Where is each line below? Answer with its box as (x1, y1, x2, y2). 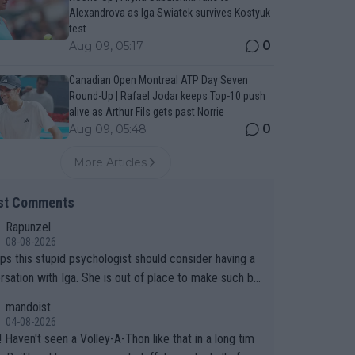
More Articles (74, 155, 147, 170)
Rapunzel (5, 219, 51, 235)
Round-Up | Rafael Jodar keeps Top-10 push (68, 90, 265, 102)
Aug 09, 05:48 (68, 122, 147, 136)
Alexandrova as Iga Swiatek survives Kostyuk (68, 6, 270, 19)
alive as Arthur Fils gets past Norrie (68, 105, 224, 118)
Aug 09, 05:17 (68, 39, 143, 53)
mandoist (5, 300, 51, 315)
